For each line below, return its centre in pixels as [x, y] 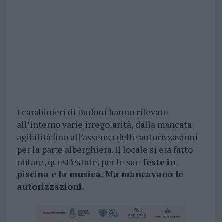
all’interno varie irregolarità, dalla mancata [104, 125]
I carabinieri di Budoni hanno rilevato [92, 112]
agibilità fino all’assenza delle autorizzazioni [107, 137]
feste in [158, 162]
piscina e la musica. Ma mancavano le [100, 174]
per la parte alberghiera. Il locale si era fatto [105, 149]
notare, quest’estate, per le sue [78, 162]
